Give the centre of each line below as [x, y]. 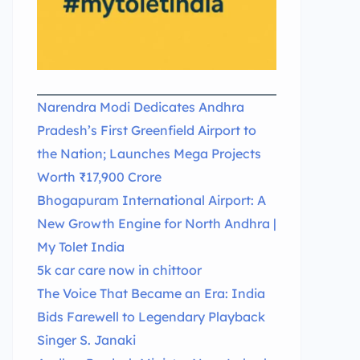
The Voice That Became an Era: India [151, 293]
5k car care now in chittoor [119, 270]
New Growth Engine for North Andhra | [157, 223]
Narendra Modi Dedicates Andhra [141, 107]
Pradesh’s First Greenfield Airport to [147, 130]
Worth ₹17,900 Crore [99, 177]
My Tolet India [81, 247]
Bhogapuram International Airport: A [151, 200]
